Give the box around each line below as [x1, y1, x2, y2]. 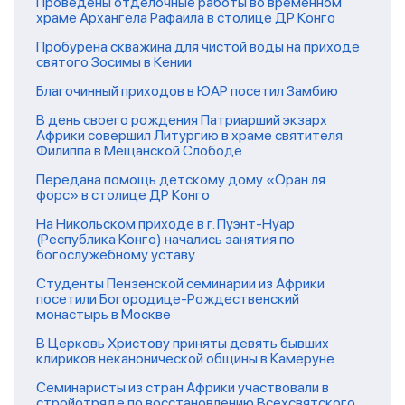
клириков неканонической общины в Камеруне [36, 349, 334, 367]
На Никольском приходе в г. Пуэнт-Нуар [36, 214, 295, 232]
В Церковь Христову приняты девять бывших [36, 334, 329, 352]
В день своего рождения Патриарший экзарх [36, 110, 327, 128]
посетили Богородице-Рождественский [36, 289, 299, 307]
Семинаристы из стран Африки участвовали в [36, 378, 329, 396]
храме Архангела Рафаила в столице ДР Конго [36, 8, 335, 26]
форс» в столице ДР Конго [36, 185, 210, 203]
